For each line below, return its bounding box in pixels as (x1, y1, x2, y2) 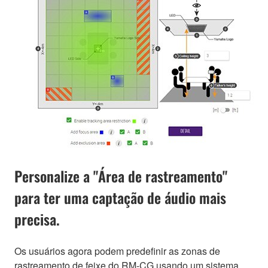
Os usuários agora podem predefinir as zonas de (14, 243, 220, 258)
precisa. (14, 208, 60, 230)
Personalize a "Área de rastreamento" (14, 165, 227, 187)
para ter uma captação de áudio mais (14, 186, 226, 208)
